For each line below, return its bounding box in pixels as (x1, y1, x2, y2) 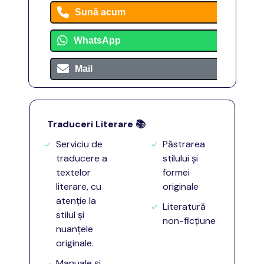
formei (163, 166, 190, 179)
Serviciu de (56, 138, 103, 150)
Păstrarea (163, 138, 205, 150)
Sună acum (75, 7, 126, 17)
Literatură (163, 200, 206, 213)
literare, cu (56, 180, 101, 193)
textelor (56, 166, 91, 179)
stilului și (163, 152, 198, 164)
